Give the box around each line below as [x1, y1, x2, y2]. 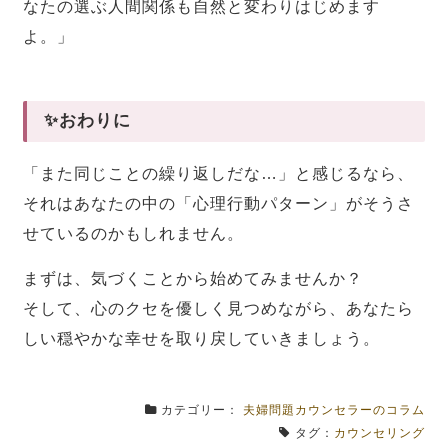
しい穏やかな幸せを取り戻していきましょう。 [23, 329, 381, 347]
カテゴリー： [156, 402, 243, 417]
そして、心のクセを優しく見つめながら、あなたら [23, 299, 415, 317]
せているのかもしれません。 [23, 224, 245, 242]
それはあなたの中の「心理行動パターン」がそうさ [23, 194, 415, 212]
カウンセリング [333, 425, 425, 440]
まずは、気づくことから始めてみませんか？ [23, 269, 364, 287]
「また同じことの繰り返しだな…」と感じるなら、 [23, 164, 415, 182]
